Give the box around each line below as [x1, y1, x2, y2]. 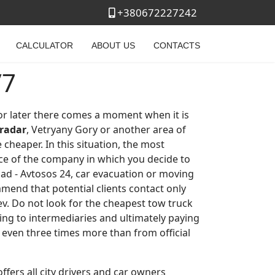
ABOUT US [91, 41, 135, 50]
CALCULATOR [16, 41, 73, 50]
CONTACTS [153, 41, 200, 50]
